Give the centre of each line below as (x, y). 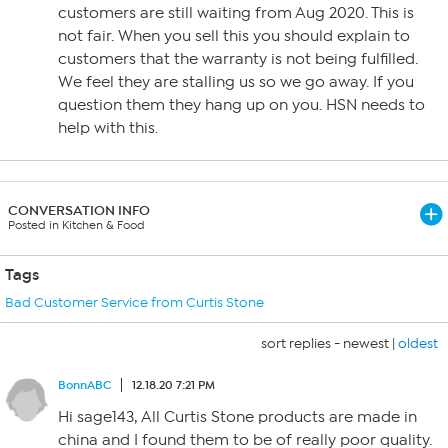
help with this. (108, 128)
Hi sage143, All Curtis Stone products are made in (237, 417)
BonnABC (84, 385)
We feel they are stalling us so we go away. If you (236, 82)
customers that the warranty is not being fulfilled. (238, 59)
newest (366, 343)
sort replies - (302, 343)
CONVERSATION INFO (79, 210)
